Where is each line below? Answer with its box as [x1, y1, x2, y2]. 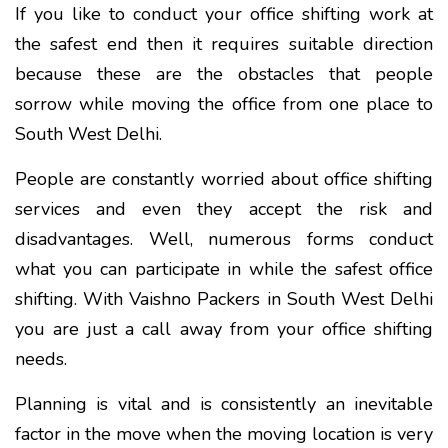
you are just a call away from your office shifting [15, 316, 433, 341]
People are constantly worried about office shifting [15, 166, 433, 191]
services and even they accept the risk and [15, 196, 433, 221]
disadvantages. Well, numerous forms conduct [15, 226, 433, 251]
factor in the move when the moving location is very [15, 421, 433, 446]
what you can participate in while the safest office [15, 256, 433, 281]
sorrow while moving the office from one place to [15, 91, 433, 116]
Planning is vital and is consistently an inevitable [15, 391, 433, 416]
